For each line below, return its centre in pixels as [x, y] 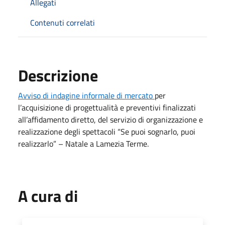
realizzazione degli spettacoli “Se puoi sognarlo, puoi [107, 131]
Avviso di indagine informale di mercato [86, 95]
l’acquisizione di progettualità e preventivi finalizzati [107, 107]
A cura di [48, 196]
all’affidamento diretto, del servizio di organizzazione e [110, 119]
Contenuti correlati [63, 22]
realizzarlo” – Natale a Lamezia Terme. [83, 143]
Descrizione [58, 75]
